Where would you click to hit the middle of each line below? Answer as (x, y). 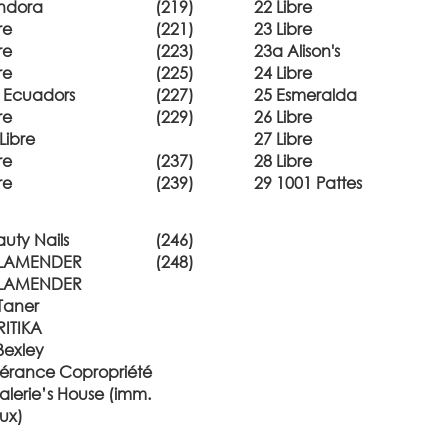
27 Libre (283, 138)
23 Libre (283, 28)
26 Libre (283, 116)
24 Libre (283, 72)
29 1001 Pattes (308, 182)
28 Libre (283, 160)
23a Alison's (297, 50)
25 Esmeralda (305, 94)
